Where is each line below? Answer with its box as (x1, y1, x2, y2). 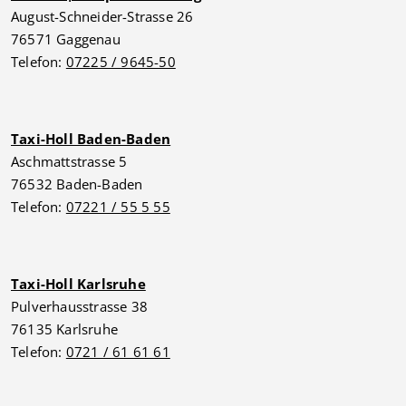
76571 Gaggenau (11, 30, 121, 48)
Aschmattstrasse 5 (11, 152, 128, 170)
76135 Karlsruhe (11, 320, 118, 338)
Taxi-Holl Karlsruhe (11, 275, 146, 293)
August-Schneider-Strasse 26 (11, 7, 194, 25)
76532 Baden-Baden (11, 175, 143, 193)
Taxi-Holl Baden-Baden (11, 130, 171, 148)
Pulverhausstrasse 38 (11, 297, 148, 315)
